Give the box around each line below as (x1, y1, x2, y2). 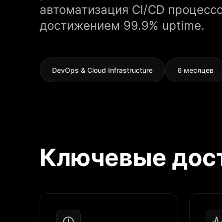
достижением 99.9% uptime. (40, 18, 205, 33)
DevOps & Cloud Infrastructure (52, 66, 153, 74)
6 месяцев (177, 66, 214, 74)
